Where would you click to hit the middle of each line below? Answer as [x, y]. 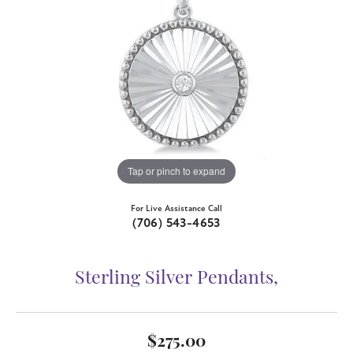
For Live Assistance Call [176, 208]
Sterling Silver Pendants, [176, 279]
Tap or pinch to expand [176, 171]
